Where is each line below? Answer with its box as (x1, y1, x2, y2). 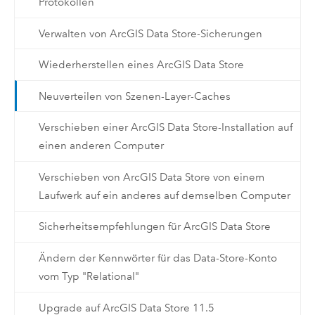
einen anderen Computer (38, 139, 164, 153)
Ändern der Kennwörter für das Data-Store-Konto (38, 251, 277, 264)
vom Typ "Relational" (38, 269, 139, 283)
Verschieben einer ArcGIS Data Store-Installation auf (38, 121, 292, 134)
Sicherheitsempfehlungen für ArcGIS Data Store (38, 220, 271, 233)
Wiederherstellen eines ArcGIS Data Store (38, 58, 244, 72)
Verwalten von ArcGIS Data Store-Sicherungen (38, 27, 262, 40)
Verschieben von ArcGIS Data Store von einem (38, 170, 264, 184)
